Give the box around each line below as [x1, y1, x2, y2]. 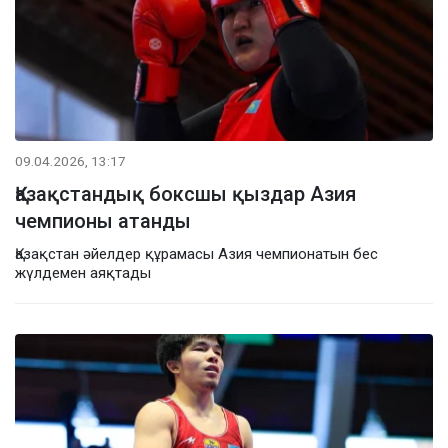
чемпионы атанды [15, 208, 191, 233]
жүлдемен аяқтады [15, 263, 151, 282]
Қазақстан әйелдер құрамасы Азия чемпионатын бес [15, 244, 378, 263]
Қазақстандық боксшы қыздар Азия [15, 181, 356, 206]
